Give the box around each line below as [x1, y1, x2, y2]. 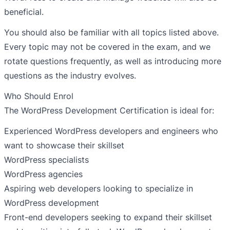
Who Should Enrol [4, 91, 73, 102]
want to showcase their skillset [4, 140, 124, 151]
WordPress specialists [4, 155, 89, 165]
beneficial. [4, 7, 44, 17]
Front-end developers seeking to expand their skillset [4, 212, 212, 223]
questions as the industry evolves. [4, 70, 136, 81]
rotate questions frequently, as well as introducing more [4, 56, 221, 67]
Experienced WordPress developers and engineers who [4, 126, 218, 137]
